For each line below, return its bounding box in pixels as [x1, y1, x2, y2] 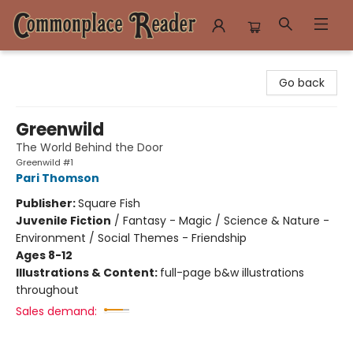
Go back [279, 75, 325, 91]
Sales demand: [16, 303, 97, 319]
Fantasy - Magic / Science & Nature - [123, 213, 329, 229]
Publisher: [16, 195, 78, 211]
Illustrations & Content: [16, 265, 160, 281]
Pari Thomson [16, 170, 99, 186]
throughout [16, 282, 79, 298]
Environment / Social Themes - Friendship [16, 230, 247, 246]
